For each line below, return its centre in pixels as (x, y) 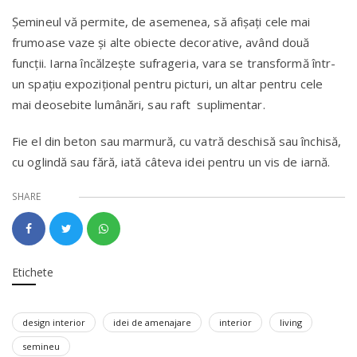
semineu (41, 346)
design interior (54, 322)
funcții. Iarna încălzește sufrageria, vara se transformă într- (174, 63)
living (291, 322)
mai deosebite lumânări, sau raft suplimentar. (139, 104)
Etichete (33, 272)
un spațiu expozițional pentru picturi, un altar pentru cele (167, 83)
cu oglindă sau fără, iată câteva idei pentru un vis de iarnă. (171, 161)
